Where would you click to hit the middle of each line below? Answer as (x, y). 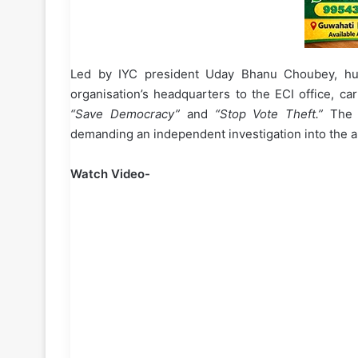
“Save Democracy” (125, 114)
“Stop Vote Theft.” (269, 114)
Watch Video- (110, 174)
